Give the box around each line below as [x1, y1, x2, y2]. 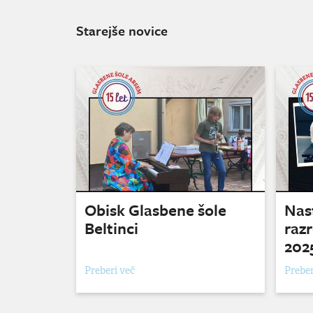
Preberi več [85, 264, 135, 277]
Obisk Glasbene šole [85, 198, 226, 222]
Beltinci [85, 217, 138, 240]
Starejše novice [76, 21, 168, 41]
